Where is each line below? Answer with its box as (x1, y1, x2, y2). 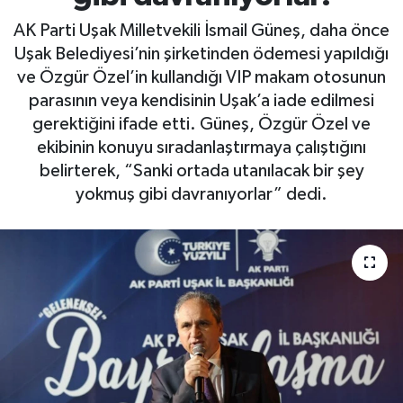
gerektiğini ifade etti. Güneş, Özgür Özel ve (32, 115, 371, 134)
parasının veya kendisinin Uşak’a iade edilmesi (29, 92, 374, 111)
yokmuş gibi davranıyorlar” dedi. (76, 185, 327, 204)
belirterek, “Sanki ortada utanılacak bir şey (39, 162, 364, 181)
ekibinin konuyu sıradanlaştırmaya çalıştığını (37, 139, 366, 157)
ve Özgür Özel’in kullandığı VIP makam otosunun (17, 68, 386, 87)
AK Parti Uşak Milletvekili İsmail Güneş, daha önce (13, 22, 390, 40)
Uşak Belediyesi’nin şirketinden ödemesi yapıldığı (14, 45, 389, 64)
